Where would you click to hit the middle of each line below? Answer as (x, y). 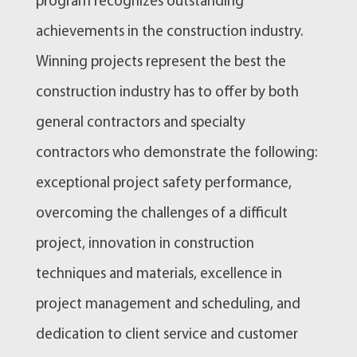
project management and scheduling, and (168, 305)
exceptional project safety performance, (163, 184)
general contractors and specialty (140, 124)
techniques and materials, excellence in (159, 275)
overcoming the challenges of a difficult (161, 214)
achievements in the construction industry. (169, 33)
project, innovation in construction (145, 245)
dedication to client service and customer (167, 335)
